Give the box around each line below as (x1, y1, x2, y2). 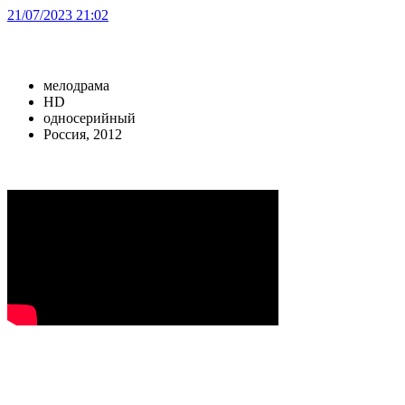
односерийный (43, 109, 136, 126)
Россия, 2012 (43, 126, 122, 142)
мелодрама (43, 77, 109, 93)
